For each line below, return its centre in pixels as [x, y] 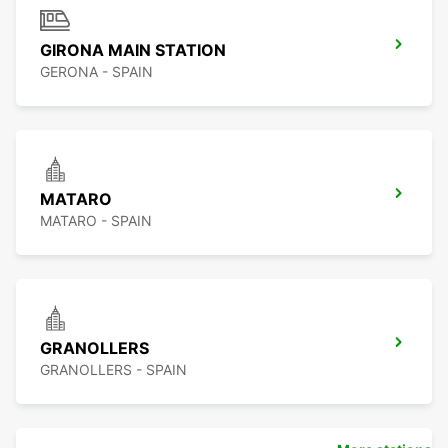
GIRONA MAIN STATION [133, 50]
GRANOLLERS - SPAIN [113, 370]
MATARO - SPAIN [96, 221]
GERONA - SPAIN [96, 72]
